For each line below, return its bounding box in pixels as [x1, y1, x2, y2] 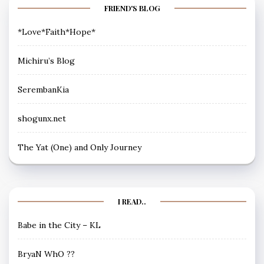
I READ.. [118, 196, 146, 206]
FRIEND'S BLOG [104, 3, 160, 13]
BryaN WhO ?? [18, 248, 75, 259]
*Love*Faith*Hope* [18, 26, 95, 37]
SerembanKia [18, 84, 69, 95]
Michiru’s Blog [18, 55, 75, 66]
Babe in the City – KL [18, 219, 101, 230]
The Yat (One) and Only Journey [18, 141, 141, 153]
